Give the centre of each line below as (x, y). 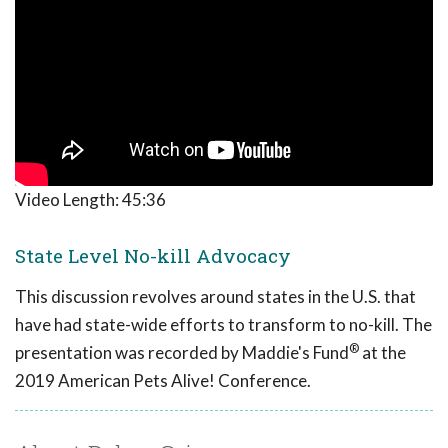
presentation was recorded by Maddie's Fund (182, 353)
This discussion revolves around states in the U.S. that (215, 297)
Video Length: (68, 200)
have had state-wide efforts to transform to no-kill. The (223, 325)
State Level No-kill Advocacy (153, 256)
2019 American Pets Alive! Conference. (163, 381)
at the (382, 353)
